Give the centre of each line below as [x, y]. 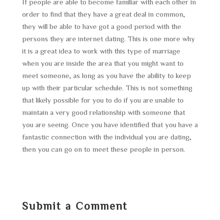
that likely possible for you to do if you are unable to [103, 100]
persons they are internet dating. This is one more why [108, 39]
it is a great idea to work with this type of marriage [101, 51]
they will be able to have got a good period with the [101, 26]
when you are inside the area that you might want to [103, 63]
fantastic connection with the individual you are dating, [107, 137]
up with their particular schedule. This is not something [107, 88]
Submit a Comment [75, 206]
